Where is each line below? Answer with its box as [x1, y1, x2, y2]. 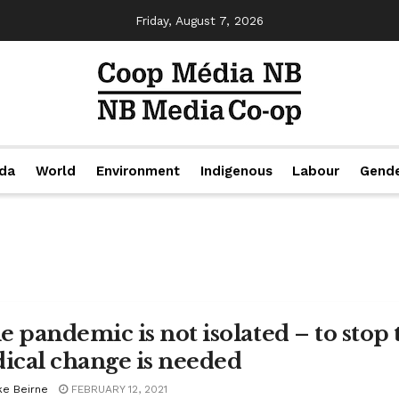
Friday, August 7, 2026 [135, 13, 264, 28]
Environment [95, 163, 180, 179]
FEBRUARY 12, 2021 [68, 383, 167, 395]
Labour [292, 163, 340, 179]
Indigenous [199, 163, 273, 179]
